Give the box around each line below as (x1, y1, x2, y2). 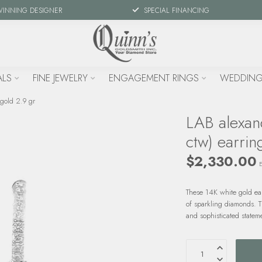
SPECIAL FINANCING (143, 5, 209, 15)
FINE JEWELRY (32, 71, 88, 85)
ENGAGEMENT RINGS (108, 71, 199, 85)
